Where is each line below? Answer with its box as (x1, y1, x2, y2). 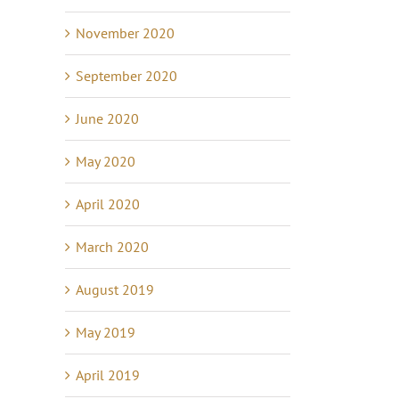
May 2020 (76, 152, 135, 170)
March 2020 (76, 238, 149, 256)
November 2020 (76, 24, 175, 42)
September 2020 (76, 67, 177, 85)
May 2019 (76, 323, 135, 341)
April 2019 (76, 366, 140, 384)
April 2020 (76, 195, 140, 213)
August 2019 (76, 281, 154, 298)
